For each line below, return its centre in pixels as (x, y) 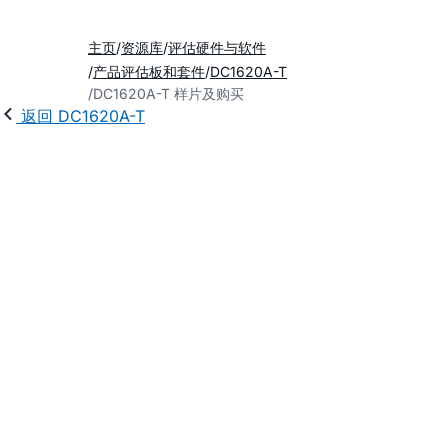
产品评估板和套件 (149, 71)
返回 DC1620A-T (83, 116)
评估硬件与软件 (217, 47)
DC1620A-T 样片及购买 (168, 93)
